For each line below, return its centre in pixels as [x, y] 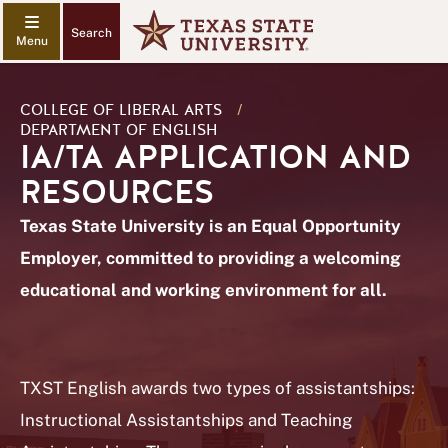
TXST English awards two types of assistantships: [217, 388]
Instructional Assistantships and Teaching [186, 420]
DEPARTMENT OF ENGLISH [119, 130]
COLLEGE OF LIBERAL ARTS [121, 110]
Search [91, 33]
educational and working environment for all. [203, 290]
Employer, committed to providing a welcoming [210, 258]
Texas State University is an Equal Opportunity [210, 226]
